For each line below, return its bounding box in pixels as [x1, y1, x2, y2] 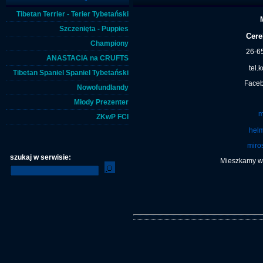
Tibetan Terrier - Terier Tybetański [16, 10, 129, 18]
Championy [90, 39, 129, 48]
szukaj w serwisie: [10, 153, 71, 161]
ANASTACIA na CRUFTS [46, 54, 129, 62]
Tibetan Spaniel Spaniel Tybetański [13, 69, 129, 77]
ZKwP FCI [96, 113, 129, 121]
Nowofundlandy [77, 83, 129, 92]
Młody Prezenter [74, 98, 129, 106]
